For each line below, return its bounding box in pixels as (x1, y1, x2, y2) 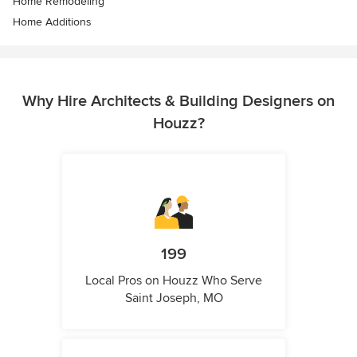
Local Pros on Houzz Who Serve (85, 272, 262, 288)
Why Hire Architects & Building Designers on (22, 91, 335, 111)
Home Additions (13, 14, 92, 29)
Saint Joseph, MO (124, 289, 223, 306)
